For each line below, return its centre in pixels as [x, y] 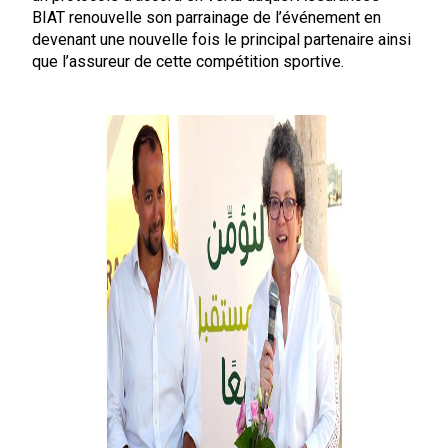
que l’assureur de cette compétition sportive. [187, 61]
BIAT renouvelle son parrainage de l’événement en [206, 17]
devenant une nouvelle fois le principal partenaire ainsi [221, 39]
